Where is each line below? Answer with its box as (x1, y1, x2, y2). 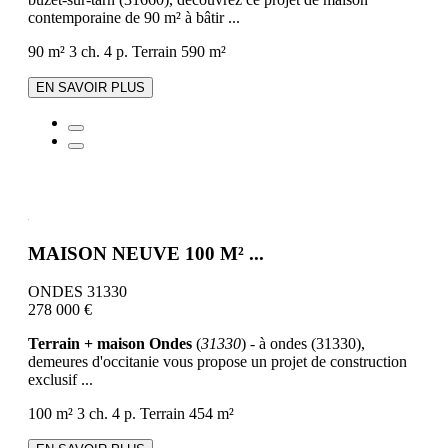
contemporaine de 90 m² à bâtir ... (28, 8, 240, 26)
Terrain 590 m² (132, 42, 226, 60)
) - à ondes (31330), (241, 335, 365, 353)
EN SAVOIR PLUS (36, 79, 145, 95)
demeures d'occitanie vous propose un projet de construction (28, 353, 407, 371)
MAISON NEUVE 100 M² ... (28, 242, 264, 264)
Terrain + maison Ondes (28, 335, 192, 353)
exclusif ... (28, 371, 93, 389)
